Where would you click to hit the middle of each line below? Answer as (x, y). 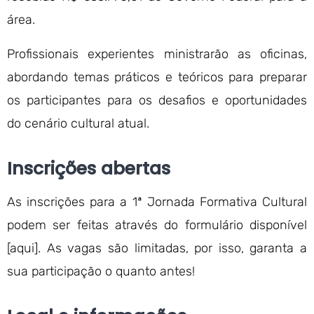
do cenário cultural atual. (78, 123)
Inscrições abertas (89, 169)
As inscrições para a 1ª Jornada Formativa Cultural (157, 202)
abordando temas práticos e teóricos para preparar (157, 77)
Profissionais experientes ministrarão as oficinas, (157, 54)
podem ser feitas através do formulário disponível (157, 225)
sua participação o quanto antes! (101, 271)
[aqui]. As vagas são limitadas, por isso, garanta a (157, 248)
